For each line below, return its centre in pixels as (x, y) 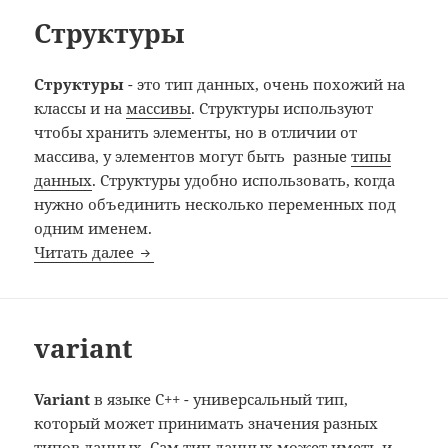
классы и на (80, 107)
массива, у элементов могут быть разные (193, 155)
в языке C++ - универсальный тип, (219, 398)
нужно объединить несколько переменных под (215, 203)
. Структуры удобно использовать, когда (244, 179)
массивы (159, 107)
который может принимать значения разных (206, 422)
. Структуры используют (282, 107)
